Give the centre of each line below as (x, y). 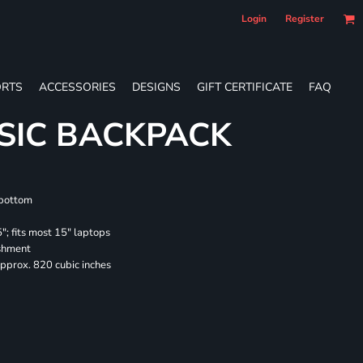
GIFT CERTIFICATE (245, 87)
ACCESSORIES (77, 87)
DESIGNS (156, 87)
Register (305, 19)
